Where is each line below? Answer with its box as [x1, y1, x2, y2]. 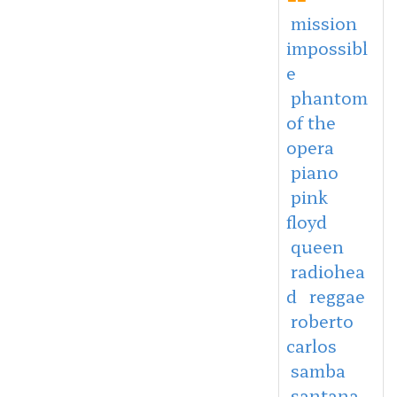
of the [285, 109, 336, 135]
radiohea [290, 258, 365, 284]
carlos [285, 332, 337, 358]
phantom [290, 84, 368, 110]
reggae [308, 283, 365, 308]
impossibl [285, 35, 368, 60]
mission [290, 10, 357, 35]
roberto [290, 307, 354, 333]
